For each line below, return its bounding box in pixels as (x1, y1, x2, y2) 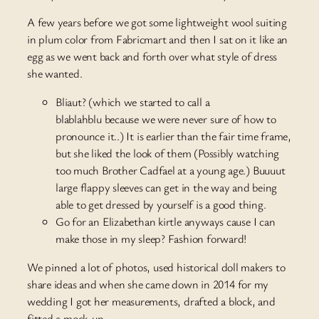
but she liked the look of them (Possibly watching (56, 145, 280, 162)
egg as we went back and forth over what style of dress (27, 48, 278, 64)
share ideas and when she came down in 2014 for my (27, 276, 269, 293)
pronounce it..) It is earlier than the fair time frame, (56, 128, 291, 145)
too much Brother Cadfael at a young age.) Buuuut (56, 162, 286, 179)
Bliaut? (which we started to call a (56, 94, 210, 110)
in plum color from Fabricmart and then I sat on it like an (27, 31, 288, 47)
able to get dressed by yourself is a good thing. (56, 197, 266, 213)
